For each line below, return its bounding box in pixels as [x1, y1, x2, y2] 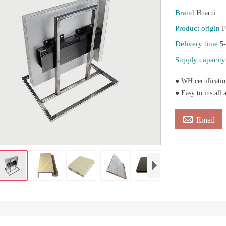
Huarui [196, 9, 216, 17]
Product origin [175, 24, 222, 32]
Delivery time [175, 40, 220, 48]
